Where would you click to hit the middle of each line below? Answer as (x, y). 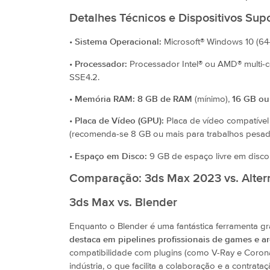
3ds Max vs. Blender (123, 203)
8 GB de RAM (165, 99)
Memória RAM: (105, 99)
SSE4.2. (84, 77)
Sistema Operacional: (118, 42)
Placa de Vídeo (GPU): (119, 121)
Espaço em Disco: (111, 156)
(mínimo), (212, 99)
